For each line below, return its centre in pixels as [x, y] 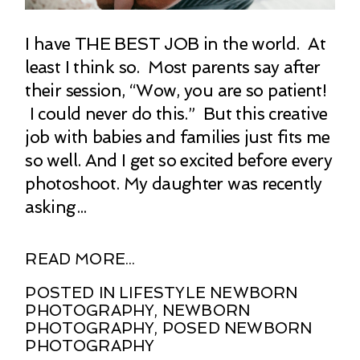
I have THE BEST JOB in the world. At [176, 43]
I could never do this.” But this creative [176, 113]
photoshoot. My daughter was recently [174, 183]
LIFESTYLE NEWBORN [209, 292]
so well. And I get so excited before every [178, 160]
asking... [56, 207]
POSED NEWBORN [237, 328]
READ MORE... [80, 259]
